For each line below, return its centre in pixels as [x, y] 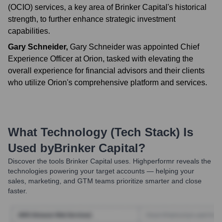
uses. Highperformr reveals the [162, 161]
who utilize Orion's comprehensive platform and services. [108, 83]
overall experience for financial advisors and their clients [106, 71]
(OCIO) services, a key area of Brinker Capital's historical [107, 7]
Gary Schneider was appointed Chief [135, 47]
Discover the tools [36, 161]
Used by [31, 148]
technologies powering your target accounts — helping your [101, 171]
